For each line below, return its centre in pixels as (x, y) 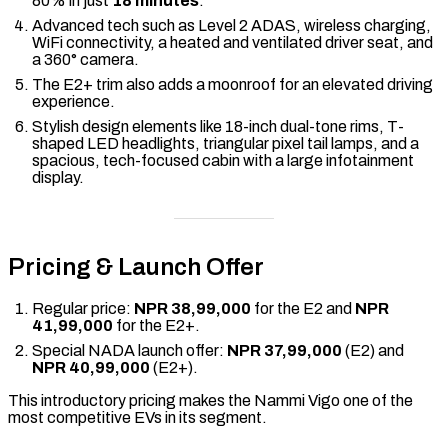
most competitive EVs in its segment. (137, 417)
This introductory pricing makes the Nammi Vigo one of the (210, 400)
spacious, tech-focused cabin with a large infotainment (223, 160)
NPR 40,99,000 (91, 367)
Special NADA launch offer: (129, 350)
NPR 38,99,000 (192, 308)
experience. (73, 101)
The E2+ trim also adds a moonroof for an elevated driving (232, 84)
